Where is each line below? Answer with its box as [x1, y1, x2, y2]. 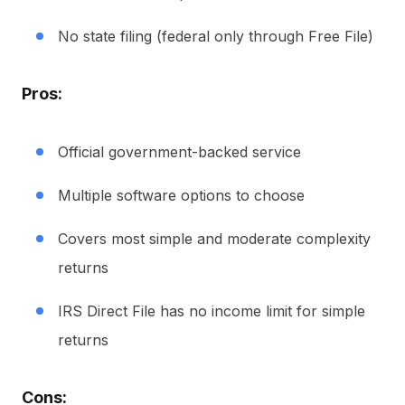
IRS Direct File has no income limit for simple [58, 302, 365, 320]
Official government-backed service [58, 143, 301, 161]
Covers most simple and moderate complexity [58, 230, 371, 248]
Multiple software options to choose [58, 186, 305, 204]
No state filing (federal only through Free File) [58, 27, 373, 45]
